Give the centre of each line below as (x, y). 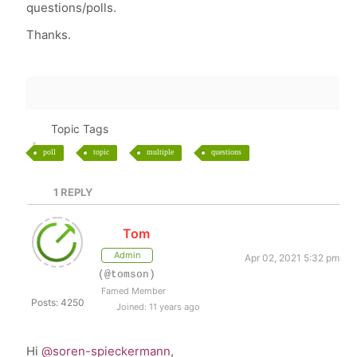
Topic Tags (79, 129)
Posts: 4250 (57, 302)
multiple (161, 152)
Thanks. (49, 35)
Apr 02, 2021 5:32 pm (292, 258)
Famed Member (134, 291)
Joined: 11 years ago (157, 307)
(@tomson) (127, 275)
